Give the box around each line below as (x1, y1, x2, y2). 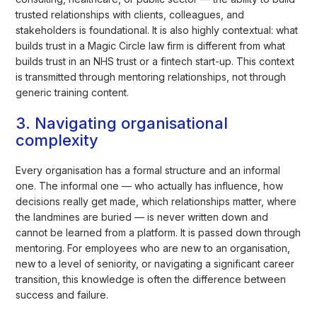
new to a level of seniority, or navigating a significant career (16, 257, 295, 270)
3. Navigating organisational (16, 113, 229, 132)
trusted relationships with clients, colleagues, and (16, 8, 245, 21)
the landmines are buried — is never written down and (16, 210, 269, 223)
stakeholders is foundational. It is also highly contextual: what (16, 23, 299, 36)
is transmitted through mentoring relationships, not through (16, 70, 287, 83)
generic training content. (16, 86, 129, 98)
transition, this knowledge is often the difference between (16, 272, 287, 285)
